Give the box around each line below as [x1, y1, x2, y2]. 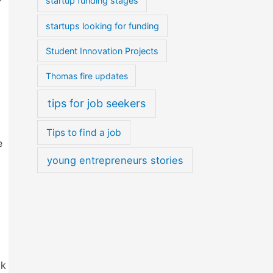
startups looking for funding [46, 20, 160, 31]
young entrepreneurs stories [46, 154, 183, 167]
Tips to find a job [46, 127, 121, 139]
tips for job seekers [48, 97, 146, 110]
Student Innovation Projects [46, 46, 159, 57]
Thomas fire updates [45, 71, 128, 82]
